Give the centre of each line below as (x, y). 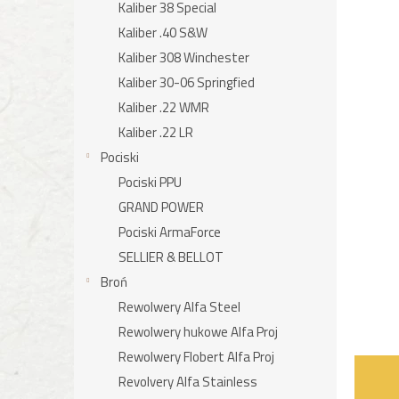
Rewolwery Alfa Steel (179, 307)
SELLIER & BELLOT (171, 257)
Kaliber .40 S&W (163, 33)
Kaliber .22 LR (156, 132)
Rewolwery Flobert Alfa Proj (196, 357)
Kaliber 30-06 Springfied (187, 82)
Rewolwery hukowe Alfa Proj (198, 332)
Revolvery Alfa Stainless (188, 382)
